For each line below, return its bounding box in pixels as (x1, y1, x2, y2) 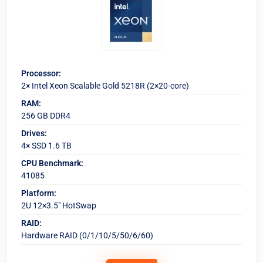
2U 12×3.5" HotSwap (21, 201, 96, 210)
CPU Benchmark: (21, 159, 83, 168)
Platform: (21, 188, 56, 198)
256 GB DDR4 (21, 111, 70, 120)
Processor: (21, 69, 61, 78)
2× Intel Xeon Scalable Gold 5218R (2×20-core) (21, 81, 189, 90)
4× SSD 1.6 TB (21, 141, 72, 150)
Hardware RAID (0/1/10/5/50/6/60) (21, 231, 153, 240)
